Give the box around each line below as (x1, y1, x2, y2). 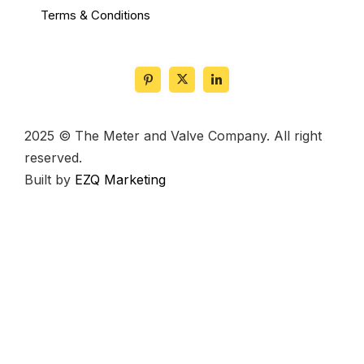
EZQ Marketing (75, 171, 166, 188)
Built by (24, 171, 75, 188)
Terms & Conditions (41, 6, 150, 23)
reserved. (24, 149, 82, 166)
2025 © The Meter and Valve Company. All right (24, 127, 322, 144)
